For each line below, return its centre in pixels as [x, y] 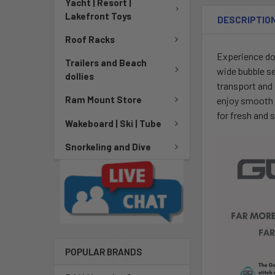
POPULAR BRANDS [103, 252]
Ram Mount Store [103, 100]
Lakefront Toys [98, 16]
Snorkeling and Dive [108, 147]
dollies [79, 76]
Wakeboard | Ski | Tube [113, 123]
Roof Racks [90, 39]
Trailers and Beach [106, 63]
